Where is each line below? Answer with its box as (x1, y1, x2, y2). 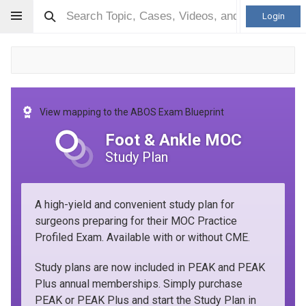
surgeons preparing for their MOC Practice (35, 214, 237, 227)
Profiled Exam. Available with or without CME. (35, 231, 250, 244)
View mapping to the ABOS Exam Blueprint (40, 106, 224, 117)
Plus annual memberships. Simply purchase (35, 277, 242, 290)
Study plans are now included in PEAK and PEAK (35, 261, 265, 274)
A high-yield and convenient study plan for (35, 198, 234, 211)
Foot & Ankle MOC (105, 130, 242, 150)
